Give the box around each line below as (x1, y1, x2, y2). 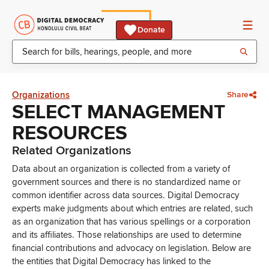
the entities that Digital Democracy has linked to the (12, 256, 211, 267)
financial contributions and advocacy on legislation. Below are (12, 243, 251, 253)
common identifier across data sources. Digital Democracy (12, 190, 239, 201)
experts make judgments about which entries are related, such (12, 203, 253, 214)
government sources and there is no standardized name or (12, 177, 241, 187)
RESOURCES (12, 121, 127, 145)
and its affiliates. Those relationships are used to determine (12, 229, 241, 240)
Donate (138, 25, 165, 35)
